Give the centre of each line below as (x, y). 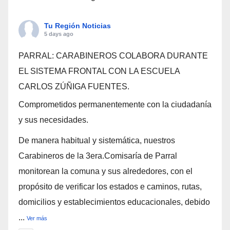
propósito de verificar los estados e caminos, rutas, (110, 187)
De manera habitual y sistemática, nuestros (97, 141)
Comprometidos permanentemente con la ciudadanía (115, 105)
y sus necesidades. (53, 120)
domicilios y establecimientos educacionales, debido (114, 202)
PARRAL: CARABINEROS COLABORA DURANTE (113, 56)
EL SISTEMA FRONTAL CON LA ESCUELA (99, 71)
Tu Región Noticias (78, 26)
